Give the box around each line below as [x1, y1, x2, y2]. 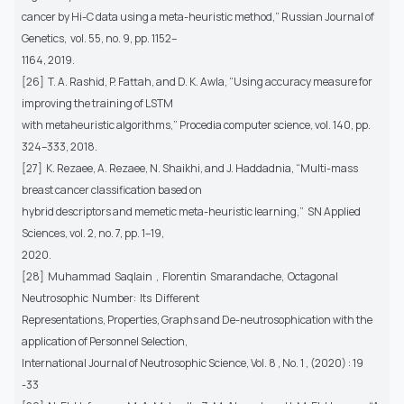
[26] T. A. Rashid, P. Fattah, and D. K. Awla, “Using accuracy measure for [22, 74, 372, 90]
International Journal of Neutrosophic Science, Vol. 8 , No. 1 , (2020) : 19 [22, 355, 363, 372]
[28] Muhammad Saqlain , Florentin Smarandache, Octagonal [22, 269, 340, 285]
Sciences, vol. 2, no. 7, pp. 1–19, [22, 225, 166, 242]
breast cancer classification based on [22, 182, 204, 198]
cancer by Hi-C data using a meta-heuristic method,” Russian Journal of [22, 9, 374, 25]
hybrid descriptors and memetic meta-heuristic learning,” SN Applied [22, 204, 361, 220]
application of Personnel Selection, [22, 334, 189, 350]
